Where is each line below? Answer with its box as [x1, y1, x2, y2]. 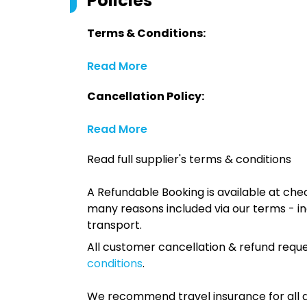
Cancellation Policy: [87, 88, 204, 104]
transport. [87, 217, 142, 233]
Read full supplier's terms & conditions [87, 151, 291, 167]
